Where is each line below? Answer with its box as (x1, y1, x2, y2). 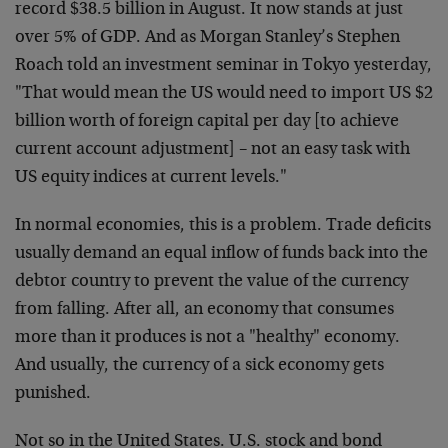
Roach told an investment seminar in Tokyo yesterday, (15, 57, 432, 75)
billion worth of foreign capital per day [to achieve (15, 113, 399, 131)
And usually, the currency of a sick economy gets (15, 357, 384, 375)
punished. (15, 385, 91, 403)
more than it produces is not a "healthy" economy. (15, 329, 400, 347)
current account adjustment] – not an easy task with (15, 141, 410, 159)
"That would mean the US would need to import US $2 (15, 85, 433, 103)
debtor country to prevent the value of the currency (15, 273, 408, 291)
